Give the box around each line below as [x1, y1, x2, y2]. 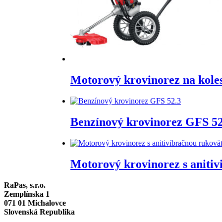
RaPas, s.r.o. [4, 180, 46, 189]
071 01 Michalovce [4, 198, 66, 207]
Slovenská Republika [4, 207, 75, 216]
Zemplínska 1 [4, 189, 50, 198]
